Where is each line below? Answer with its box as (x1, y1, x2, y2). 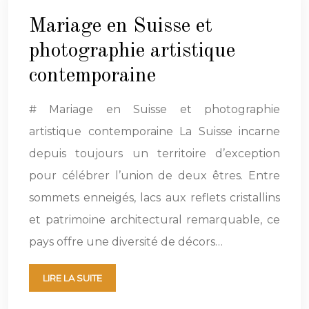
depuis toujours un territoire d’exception (29, 147, 280, 161)
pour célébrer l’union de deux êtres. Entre (29, 169, 280, 183)
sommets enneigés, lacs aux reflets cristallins (29, 191, 280, 205)
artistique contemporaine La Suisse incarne (29, 125, 280, 139)
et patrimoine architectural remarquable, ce (29, 213, 280, 227)
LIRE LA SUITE (43, 272, 102, 284)
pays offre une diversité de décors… (29, 235, 223, 249)
